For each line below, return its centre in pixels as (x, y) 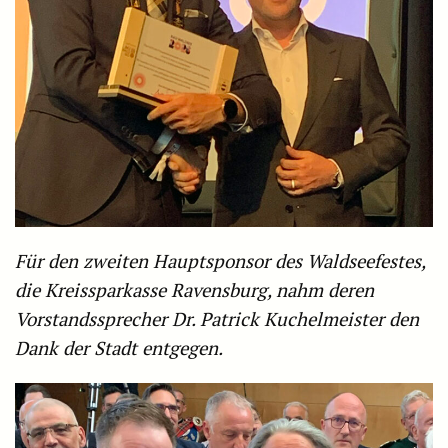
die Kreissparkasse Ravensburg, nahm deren (194, 290)
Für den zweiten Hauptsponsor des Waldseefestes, (220, 261)
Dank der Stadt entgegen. (119, 348)
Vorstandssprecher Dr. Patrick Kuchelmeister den (217, 319)
